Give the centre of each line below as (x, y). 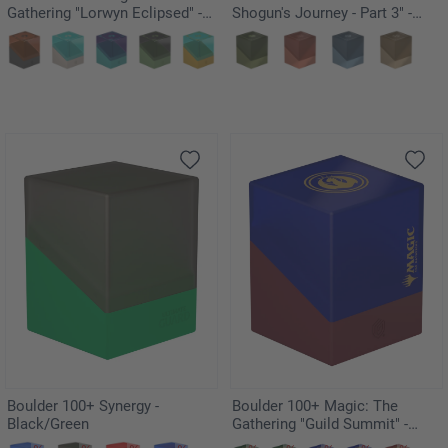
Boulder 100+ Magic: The (315, 405)
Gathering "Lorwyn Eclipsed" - (104, 13)
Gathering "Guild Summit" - (320, 423)
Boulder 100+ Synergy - (53, 405)
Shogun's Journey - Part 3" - (322, 13)
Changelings (48, 31)
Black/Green (48, 423)
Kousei (255, 31)
